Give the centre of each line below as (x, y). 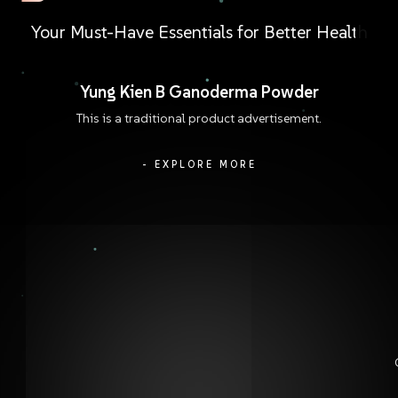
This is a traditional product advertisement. (199, 118)
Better (287, 32)
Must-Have (111, 32)
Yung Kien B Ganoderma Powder (199, 92)
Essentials (195, 32)
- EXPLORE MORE (199, 164)
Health (342, 32)
